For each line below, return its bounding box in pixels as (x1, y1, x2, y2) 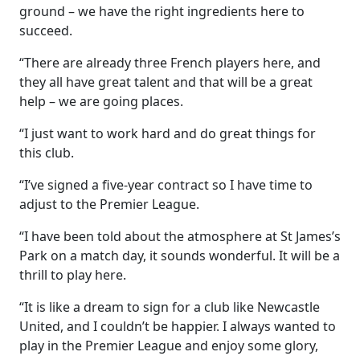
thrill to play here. (19, 266, 126, 284)
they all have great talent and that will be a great (19, 73, 313, 91)
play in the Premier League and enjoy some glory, (19, 337, 318, 354)
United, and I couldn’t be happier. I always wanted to (19, 317, 336, 335)
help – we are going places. (19, 92, 183, 110)
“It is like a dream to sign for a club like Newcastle (19, 298, 320, 316)
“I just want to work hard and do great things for (19, 125, 316, 142)
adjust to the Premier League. (19, 195, 199, 213)
